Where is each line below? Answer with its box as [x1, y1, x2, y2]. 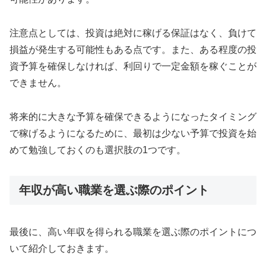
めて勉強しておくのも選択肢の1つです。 [9, 144, 186, 155]
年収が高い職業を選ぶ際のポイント [19, 183, 209, 197]
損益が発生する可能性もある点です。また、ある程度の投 [9, 45, 256, 55]
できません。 [9, 78, 66, 88]
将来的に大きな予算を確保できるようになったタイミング [9, 111, 256, 122]
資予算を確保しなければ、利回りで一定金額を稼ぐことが [9, 61, 256, 72]
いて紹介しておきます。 [9, 243, 114, 254]
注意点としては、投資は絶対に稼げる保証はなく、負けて [9, 28, 256, 39]
